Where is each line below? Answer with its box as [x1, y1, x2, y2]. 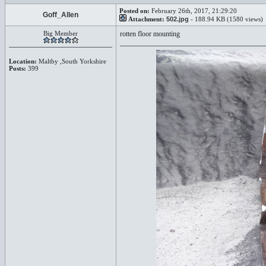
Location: [9, 58, 37, 65]
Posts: [9, 65, 26, 72]
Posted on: [119, 7, 150, 14]
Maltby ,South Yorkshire [37, 58, 106, 65]
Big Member [43, 30, 78, 37]
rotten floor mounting [120, 30, 180, 38]
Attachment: [128, 15, 164, 23]
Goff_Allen [43, 11, 78, 19]
